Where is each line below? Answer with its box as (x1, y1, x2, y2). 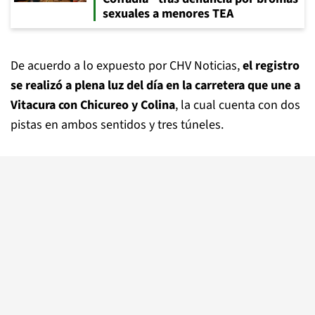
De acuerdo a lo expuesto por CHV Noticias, (11, 57, 243, 75)
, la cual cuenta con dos (175, 96, 300, 114)
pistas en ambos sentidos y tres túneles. (11, 116, 224, 134)
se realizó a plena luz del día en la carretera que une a (11, 77, 300, 94)
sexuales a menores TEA (103, 5, 233, 22)
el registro (243, 57, 300, 75)
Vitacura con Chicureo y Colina (11, 96, 175, 114)
